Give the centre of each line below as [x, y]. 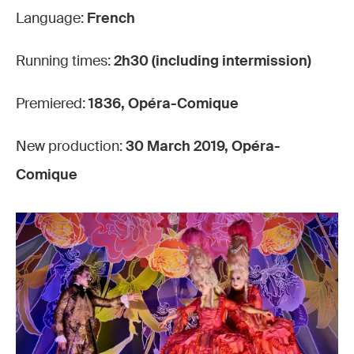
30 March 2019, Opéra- [203, 146]
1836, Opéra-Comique [164, 104]
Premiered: [52, 104]
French [111, 18]
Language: [51, 18]
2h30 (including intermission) [213, 61]
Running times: [65, 61]
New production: [71, 146]
